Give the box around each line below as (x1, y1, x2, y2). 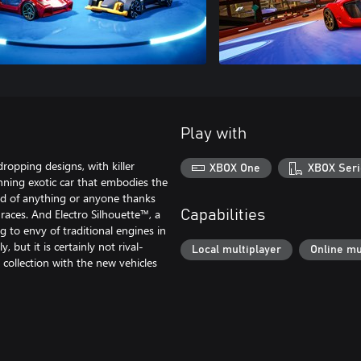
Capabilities (180, 207, 265, 224)
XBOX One (210, 162, 261, 174)
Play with (180, 125, 247, 142)
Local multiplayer (192, 244, 281, 256)
